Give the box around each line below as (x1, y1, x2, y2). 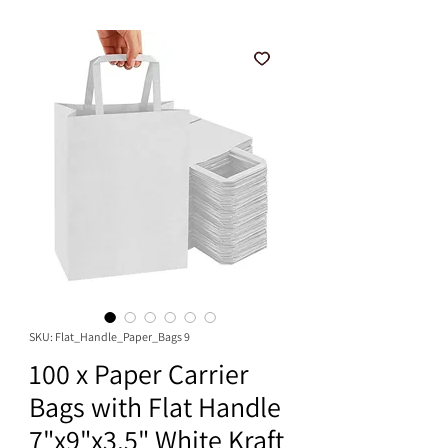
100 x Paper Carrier (29, 355, 249, 393)
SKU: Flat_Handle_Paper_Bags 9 (29, 329, 190, 345)
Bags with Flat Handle (29, 388, 281, 426)
